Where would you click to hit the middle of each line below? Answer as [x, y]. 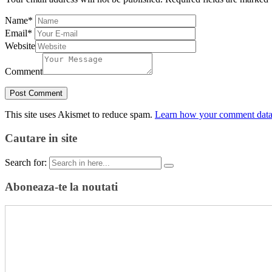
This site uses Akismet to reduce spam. [80, 115]
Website [20, 46]
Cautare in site [41, 138]
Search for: [26, 162]
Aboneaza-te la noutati [61, 187]
